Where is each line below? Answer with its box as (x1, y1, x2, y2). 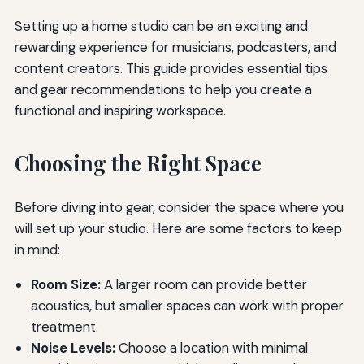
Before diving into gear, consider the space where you (14, 197, 344, 216)
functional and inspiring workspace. (14, 102, 226, 120)
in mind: (14, 240, 60, 258)
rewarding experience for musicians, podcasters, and (14, 38, 336, 57)
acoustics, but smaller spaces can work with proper (30, 296, 344, 314)
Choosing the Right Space (14, 149, 262, 177)
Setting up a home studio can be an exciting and (14, 17, 308, 36)
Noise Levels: (30, 338, 115, 357)
